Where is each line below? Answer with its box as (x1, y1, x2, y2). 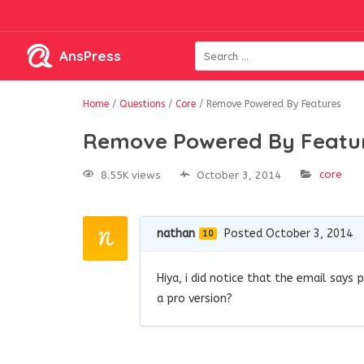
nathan (157, 226, 195, 240)
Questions (119, 98, 165, 110)
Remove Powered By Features (206, 98, 340, 110)
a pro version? (157, 291, 232, 305)
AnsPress (59, 47, 121, 64)
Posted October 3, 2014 (224, 226, 353, 240)
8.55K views (101, 168, 161, 181)
